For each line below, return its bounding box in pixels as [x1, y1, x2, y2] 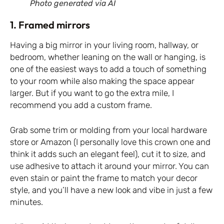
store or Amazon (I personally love [10, 136, 136, 147]
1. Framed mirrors [10, 18, 90, 31]
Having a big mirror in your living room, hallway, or [10, 40, 198, 50]
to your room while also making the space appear [10, 76, 194, 86]
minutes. [10, 196, 43, 207]
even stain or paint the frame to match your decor [10, 172, 197, 183]
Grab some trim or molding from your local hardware [10, 124, 207, 135]
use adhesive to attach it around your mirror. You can [10, 160, 209, 171]
